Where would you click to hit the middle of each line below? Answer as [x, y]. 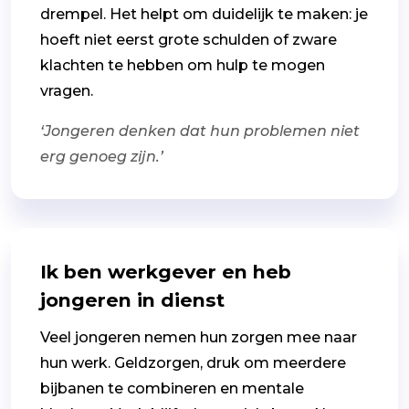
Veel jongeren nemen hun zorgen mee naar [199, 337]
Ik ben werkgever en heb [166, 271]
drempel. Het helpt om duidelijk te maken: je [204, 14]
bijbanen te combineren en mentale [172, 388]
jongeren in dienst [132, 299]
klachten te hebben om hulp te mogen [183, 65]
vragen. [68, 90]
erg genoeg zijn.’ [102, 156]
